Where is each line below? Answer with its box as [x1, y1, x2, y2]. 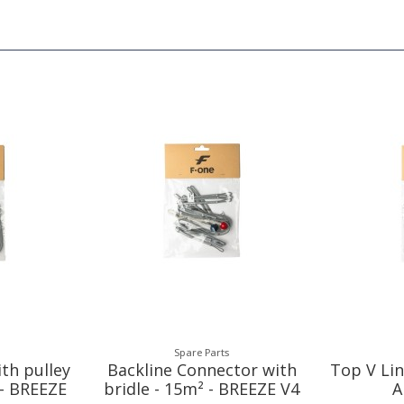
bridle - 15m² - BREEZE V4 [104, 377, 300, 399]
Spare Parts [174, 345, 230, 360]
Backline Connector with [106, 358, 297, 381]
